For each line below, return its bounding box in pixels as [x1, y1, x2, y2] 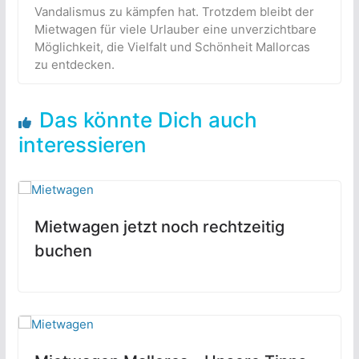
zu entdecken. [34, 57, 115, 73]
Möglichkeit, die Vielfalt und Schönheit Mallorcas [34, 39, 310, 55]
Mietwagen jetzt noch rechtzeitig [34, 217, 284, 237]
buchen [34, 241, 92, 261]
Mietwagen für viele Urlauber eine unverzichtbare [34, 22, 317, 38]
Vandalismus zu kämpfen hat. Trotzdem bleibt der [34, 4, 314, 20]
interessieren [18, 132, 147, 158]
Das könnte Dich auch [38, 107, 257, 133]
